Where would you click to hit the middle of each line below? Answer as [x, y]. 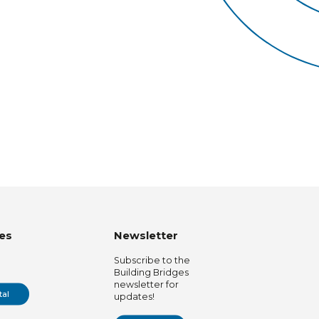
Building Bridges [152, 272]
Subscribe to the [152, 260]
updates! [135, 296]
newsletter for [147, 284]
